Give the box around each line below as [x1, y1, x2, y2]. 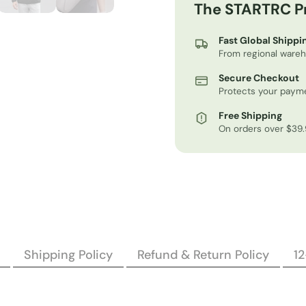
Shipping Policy [23, 247, 113, 263]
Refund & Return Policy [137, 247, 269, 263]
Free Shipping [219, 109, 282, 122]
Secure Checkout [219, 72, 299, 84]
